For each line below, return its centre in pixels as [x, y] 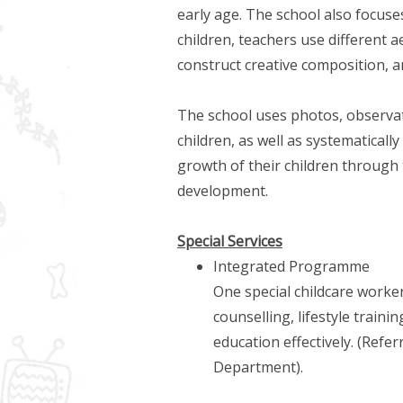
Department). [258, 367]
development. [223, 191]
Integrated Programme [291, 267]
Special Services [230, 242]
